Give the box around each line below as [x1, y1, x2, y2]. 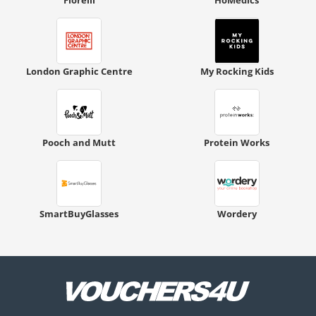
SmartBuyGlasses [39, 207, 119, 220]
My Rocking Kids [200, 64, 274, 78]
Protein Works [204, 135, 270, 149]
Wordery [217, 207, 257, 220]
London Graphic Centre [25, 64, 133, 78]
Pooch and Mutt [42, 135, 116, 149]
